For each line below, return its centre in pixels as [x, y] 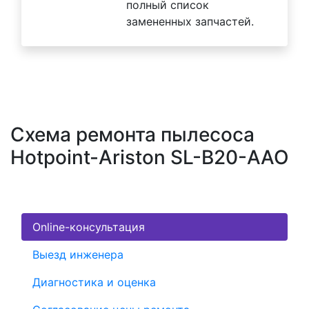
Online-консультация [89, 227]
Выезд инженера [78, 255]
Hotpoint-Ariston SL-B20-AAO [150, 158]
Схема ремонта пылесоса [132, 135]
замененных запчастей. [190, 22]
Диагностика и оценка [94, 282]
